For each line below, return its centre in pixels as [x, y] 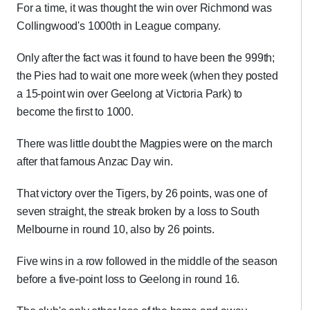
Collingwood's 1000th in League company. [119, 26]
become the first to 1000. [75, 112]
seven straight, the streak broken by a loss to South [138, 211]
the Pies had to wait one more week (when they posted [147, 76]
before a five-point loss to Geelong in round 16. [128, 279]
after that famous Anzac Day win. [95, 162]
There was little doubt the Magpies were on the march [145, 144]
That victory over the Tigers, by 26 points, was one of [142, 193]
